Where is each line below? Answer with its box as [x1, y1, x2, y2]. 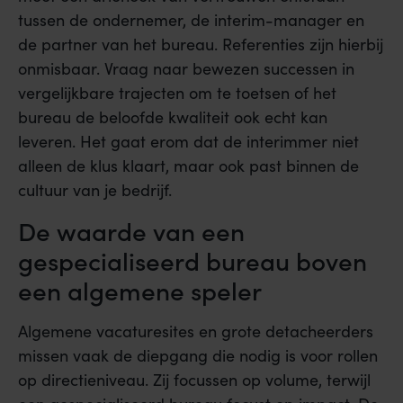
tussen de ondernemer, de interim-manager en [18, 9, 364, 31]
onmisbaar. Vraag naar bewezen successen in [18, 58, 354, 80]
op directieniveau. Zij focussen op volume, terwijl [18, 368, 371, 390]
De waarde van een [18, 211, 245, 248]
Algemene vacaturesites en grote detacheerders [18, 319, 373, 342]
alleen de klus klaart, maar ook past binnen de [18, 155, 359, 177]
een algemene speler [18, 271, 262, 308]
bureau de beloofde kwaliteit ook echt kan [18, 106, 327, 129]
